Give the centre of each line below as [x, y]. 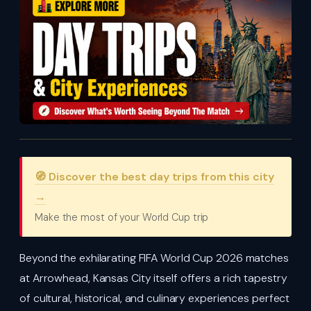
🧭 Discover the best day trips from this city [154, 176]
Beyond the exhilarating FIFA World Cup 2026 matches [154, 258]
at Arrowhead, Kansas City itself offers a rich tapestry [153, 278]
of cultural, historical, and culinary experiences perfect [155, 298]
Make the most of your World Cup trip [122, 217]
